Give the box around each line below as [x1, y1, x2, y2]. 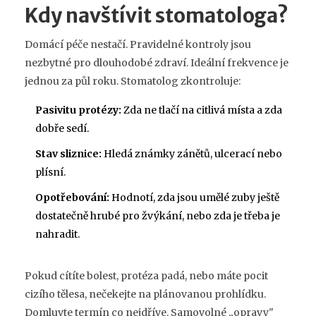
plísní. [35, 165, 66, 178]
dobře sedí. [35, 121, 89, 135]
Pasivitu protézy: [35, 103, 121, 116]
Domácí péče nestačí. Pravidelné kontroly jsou [25, 37, 251, 51]
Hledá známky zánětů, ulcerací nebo [102, 147, 282, 160]
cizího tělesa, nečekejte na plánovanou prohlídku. [25, 287, 266, 300]
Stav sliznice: [35, 147, 102, 160]
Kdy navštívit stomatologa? [25, 2, 288, 28]
